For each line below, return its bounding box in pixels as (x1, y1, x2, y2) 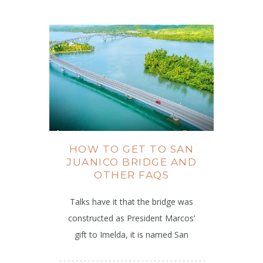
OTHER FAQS (94, 169, 169, 181)
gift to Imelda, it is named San (75, 229, 188, 241)
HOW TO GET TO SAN (69, 143, 194, 156)
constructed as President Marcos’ (68, 213, 195, 224)
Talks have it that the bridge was (70, 196, 193, 208)
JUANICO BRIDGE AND (66, 156, 197, 168)
